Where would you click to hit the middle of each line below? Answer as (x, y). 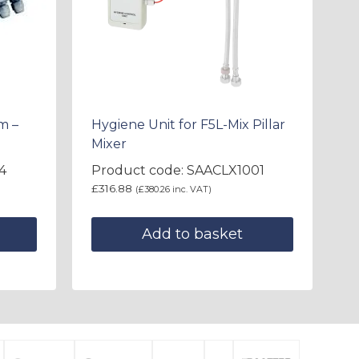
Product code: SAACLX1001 (178, 171)
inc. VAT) (191, 190)
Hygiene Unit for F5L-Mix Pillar (188, 125)
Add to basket (192, 234)
